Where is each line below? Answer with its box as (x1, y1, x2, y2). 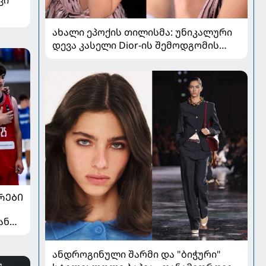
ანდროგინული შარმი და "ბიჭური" (52, 248, 221, 261)
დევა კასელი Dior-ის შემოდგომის (52, 38, 219, 52)
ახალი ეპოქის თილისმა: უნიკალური (52, 25, 232, 39)
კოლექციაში (52, 51, 115, 65)
